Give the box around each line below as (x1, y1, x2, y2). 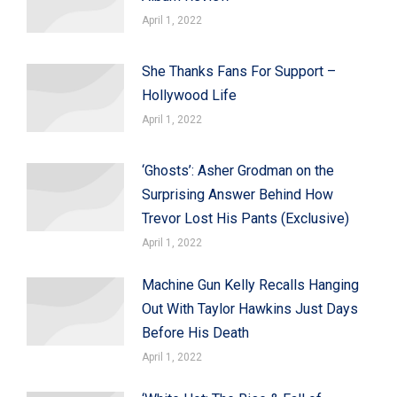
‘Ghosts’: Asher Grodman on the (142, 161, 334, 179)
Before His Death (142, 323, 249, 341)
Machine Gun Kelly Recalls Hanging (142, 276, 359, 293)
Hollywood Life (142, 86, 237, 104)
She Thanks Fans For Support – (142, 62, 336, 80)
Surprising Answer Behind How (142, 185, 333, 203)
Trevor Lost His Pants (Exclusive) (142, 209, 349, 227)
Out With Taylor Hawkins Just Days (142, 300, 358, 317)
